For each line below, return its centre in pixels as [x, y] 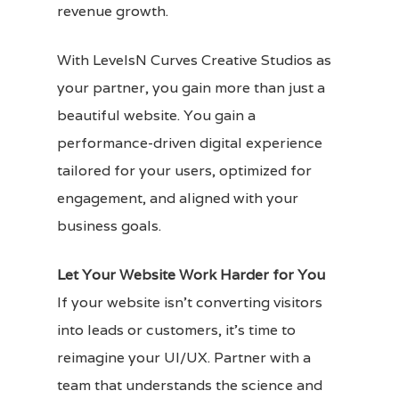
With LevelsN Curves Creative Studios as [194, 60]
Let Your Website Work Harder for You [191, 274]
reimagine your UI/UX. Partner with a [184, 357]
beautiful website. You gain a [156, 115]
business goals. [109, 225]
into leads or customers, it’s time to [176, 330]
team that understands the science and [190, 385]
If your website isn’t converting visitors [190, 302]
